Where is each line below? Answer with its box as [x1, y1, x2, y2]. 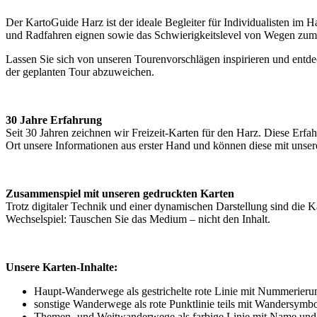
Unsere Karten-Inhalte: [6, 261, 117, 274]
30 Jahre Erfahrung [6, 114, 102, 127]
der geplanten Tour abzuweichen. [6, 66, 154, 79]
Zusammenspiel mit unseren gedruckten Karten [6, 188, 234, 200]
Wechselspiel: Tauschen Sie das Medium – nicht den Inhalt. [6, 213, 270, 226]
